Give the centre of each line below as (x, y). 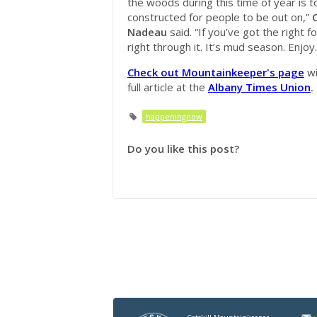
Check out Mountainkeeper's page (216, 72)
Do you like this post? (183, 149)
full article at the (168, 87)
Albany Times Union (259, 87)
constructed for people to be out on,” (220, 17)
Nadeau (147, 32)
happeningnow (174, 116)
